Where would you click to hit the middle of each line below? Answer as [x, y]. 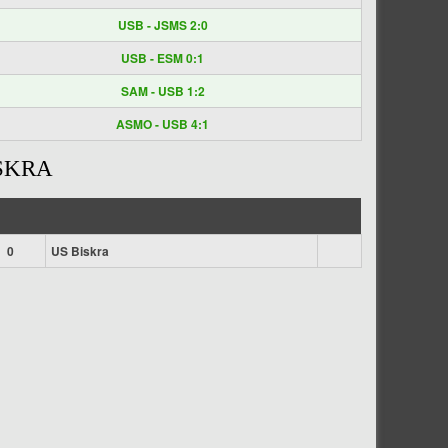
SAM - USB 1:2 [162, 91]
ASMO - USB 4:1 [162, 124]
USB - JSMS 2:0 [162, 25]
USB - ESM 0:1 [162, 58]
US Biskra [80, 251]
